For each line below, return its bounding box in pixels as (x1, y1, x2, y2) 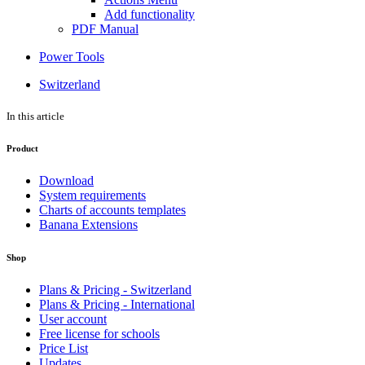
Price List (39, 341, 88, 355)
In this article (7, 109, 64, 122)
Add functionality (104, 7, 195, 21)
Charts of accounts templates (39, 202, 186, 217)
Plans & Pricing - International (39, 297, 195, 311)
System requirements (39, 187, 146, 202)
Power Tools (39, 49, 104, 64)
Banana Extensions (39, 217, 138, 231)
